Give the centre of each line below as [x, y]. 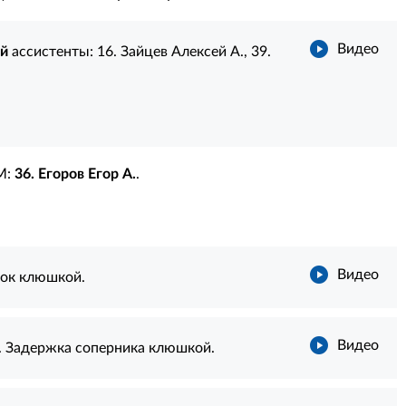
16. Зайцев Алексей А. [170, 52]
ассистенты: [52, 52]
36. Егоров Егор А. [75, 174]
